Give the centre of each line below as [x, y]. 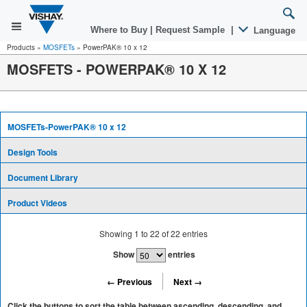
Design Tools [33, 152]
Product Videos [37, 203]
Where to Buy [120, 30]
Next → [187, 281]
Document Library [43, 177]
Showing [117, 233]
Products [21, 47]
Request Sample [192, 30]
